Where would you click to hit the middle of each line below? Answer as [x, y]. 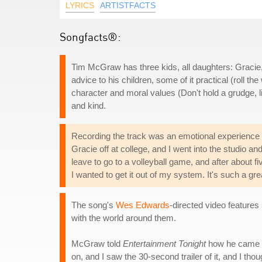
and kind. [89, 106]
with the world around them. [124, 218]
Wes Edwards [143, 205]
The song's [94, 205]
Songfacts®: [90, 37]
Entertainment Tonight [164, 244]
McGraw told [97, 244]
